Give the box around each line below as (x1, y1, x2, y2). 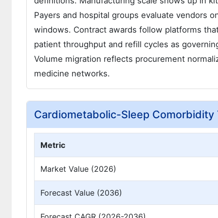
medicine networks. (34, 68, 110, 78)
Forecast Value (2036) (40, 187, 122, 198)
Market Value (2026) (40, 163, 116, 174)
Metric (40, 140, 65, 150)
